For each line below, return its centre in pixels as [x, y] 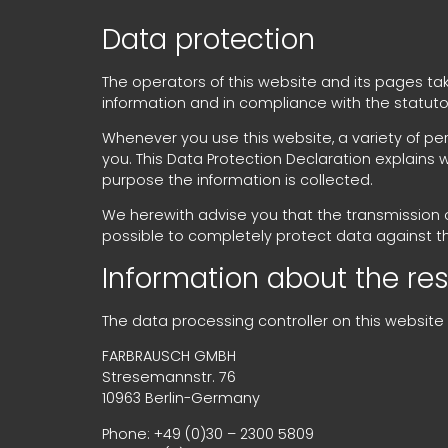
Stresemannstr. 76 [169, 377]
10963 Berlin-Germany [181, 398]
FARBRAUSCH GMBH [169, 356]
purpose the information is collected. [237, 180]
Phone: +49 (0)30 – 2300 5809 [208, 433]
